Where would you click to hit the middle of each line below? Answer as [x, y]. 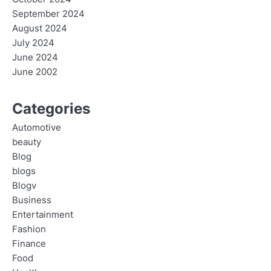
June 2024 [35, 58]
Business [32, 201]
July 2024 [33, 43]
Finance [29, 244]
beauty [27, 142]
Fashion [29, 230]
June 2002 [35, 72]
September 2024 [48, 14]
